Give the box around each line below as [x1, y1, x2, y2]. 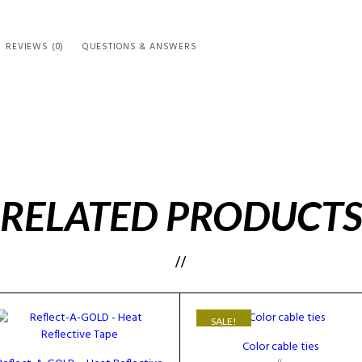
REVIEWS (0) [6, 40, 65, 55]
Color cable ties [242, 338, 318, 357]
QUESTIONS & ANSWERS [82, 40, 197, 55]
